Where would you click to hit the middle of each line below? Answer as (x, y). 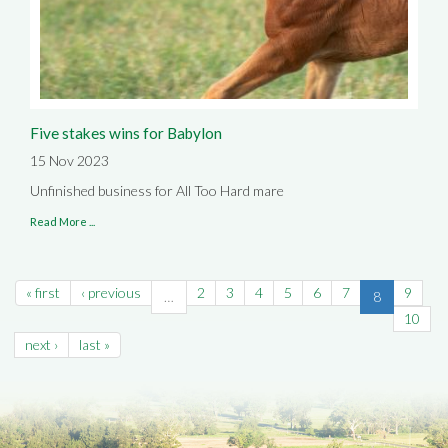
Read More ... (62, 221)
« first (43, 292)
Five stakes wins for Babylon (126, 132)
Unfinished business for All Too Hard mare (157, 190)
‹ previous (111, 292)
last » (94, 344)
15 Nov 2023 (69, 160)
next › (41, 344)
